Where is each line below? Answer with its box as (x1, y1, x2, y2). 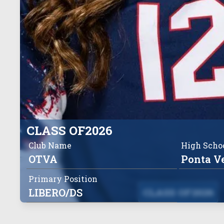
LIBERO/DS (28, 186, 82, 199)
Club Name (28, 140, 71, 151)
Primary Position (28, 173, 97, 184)
